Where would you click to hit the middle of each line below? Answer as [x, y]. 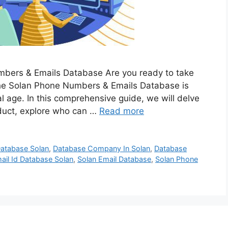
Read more [122, 111]
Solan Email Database [114, 159]
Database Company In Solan [102, 148]
